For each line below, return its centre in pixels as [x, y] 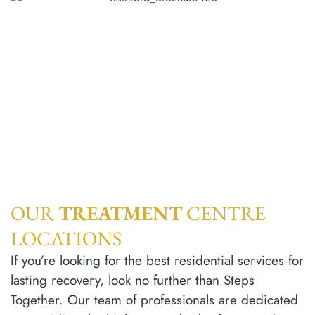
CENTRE [224, 213]
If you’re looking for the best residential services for [157, 260]
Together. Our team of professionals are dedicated [154, 300]
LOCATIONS [66, 238]
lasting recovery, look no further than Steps [133, 280]
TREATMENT [120, 213]
